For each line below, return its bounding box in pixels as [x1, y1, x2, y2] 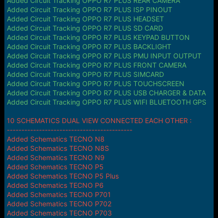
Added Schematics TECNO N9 [6, 153, 105, 162]
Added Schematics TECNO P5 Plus [6, 172, 119, 180]
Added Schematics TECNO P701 [6, 190, 111, 199]
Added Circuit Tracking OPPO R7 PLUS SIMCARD [6, 70, 164, 78]
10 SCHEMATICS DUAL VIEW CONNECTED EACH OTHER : [6, 116, 192, 125]
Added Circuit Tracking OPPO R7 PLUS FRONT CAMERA [6, 61, 186, 69]
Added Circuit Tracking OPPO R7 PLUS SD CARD [6, 24, 163, 32]
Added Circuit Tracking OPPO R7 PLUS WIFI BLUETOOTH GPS [6, 98, 206, 106]
